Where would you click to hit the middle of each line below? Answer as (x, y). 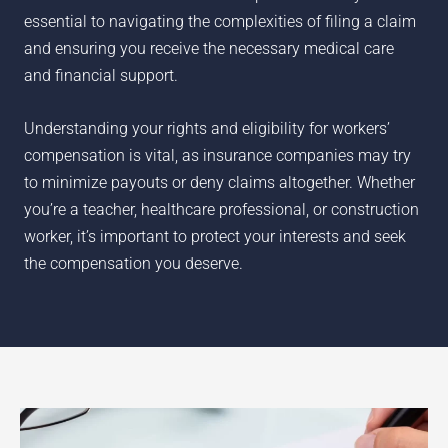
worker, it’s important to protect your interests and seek (214, 236)
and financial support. (100, 76)
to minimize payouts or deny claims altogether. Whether (219, 182)
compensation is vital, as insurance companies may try (217, 155)
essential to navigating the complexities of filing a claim (219, 22)
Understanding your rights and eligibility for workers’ (206, 128)
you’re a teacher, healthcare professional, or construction (221, 209)
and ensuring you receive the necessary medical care (208, 49)
